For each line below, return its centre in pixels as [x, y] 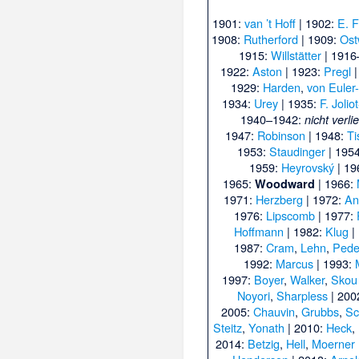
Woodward [284, 184]
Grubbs [321, 312]
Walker [307, 280]
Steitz [228, 328]
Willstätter [296, 55]
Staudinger [297, 151]
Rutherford [271, 39]
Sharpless [302, 296]
